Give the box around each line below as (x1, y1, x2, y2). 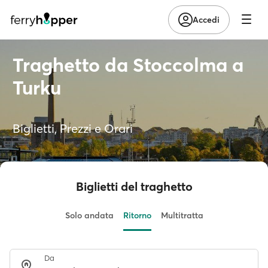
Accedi (193, 14, 220, 25)
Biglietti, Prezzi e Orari (13, 121, 133, 136)
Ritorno (123, 210, 151, 221)
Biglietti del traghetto (75, 179, 193, 194)
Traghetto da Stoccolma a (13, 53, 243, 77)
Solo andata (65, 210, 114, 221)
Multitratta (160, 210, 203, 221)
